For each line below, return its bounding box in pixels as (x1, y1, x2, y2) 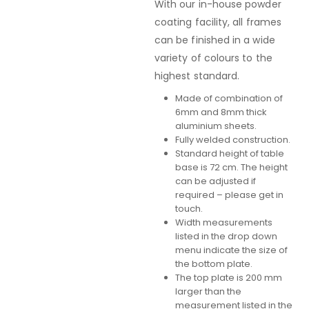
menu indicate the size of (175, 243, 288, 257)
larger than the (175, 285, 241, 299)
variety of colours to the (154, 51, 272, 66)
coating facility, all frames (154, 15, 281, 30)
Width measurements (175, 216, 272, 230)
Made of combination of (175, 92, 283, 106)
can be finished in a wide (154, 33, 275, 48)
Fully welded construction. (175, 133, 290, 147)
